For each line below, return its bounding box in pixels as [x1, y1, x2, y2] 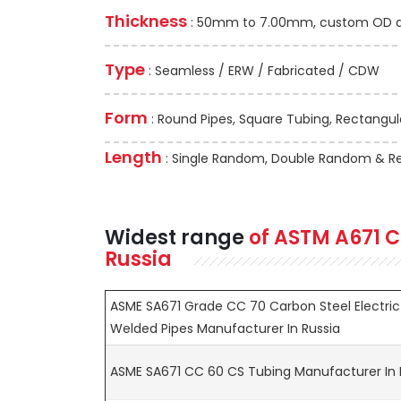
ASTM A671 [274, 223, 385, 252]
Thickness [105, 9, 187, 32]
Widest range [105, 223, 249, 252]
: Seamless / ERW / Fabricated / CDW [145, 61, 380, 80]
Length [105, 145, 162, 168]
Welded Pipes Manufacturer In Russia [110, 319, 340, 337]
